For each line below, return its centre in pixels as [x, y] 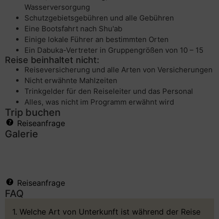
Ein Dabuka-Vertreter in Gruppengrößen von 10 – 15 [114, 50]
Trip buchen [33, 112]
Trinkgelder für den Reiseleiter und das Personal [109, 91]
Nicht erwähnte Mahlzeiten [71, 80]
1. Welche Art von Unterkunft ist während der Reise [106, 212]
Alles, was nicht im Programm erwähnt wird [99, 102]
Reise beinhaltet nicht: [52, 60]
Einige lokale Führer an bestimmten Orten [97, 39]
